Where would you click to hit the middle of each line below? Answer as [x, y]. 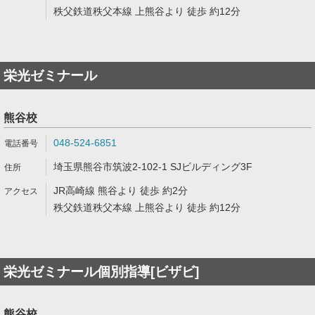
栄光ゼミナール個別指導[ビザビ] [101, 272]
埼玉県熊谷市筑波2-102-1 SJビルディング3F [153, 167]
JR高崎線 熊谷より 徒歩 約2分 [121, 191]
